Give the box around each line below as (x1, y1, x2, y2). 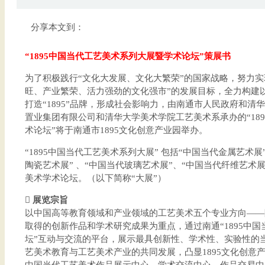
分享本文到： (30, 22, 84, 32)
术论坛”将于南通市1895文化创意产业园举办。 (24, 125, 208, 135)
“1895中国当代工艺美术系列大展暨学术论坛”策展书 (24, 51, 231, 61)
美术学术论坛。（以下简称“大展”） (24, 173, 166, 183)
